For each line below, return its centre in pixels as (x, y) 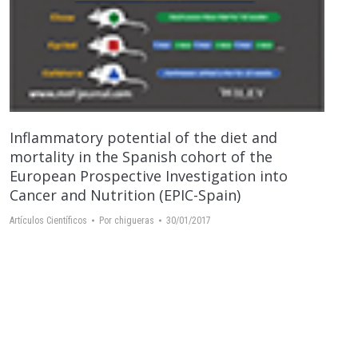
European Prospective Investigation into (149, 176)
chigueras (134, 221)
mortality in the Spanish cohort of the (141, 157)
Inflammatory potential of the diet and (143, 138)
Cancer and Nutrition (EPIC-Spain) (125, 195)
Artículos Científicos (48, 221)
